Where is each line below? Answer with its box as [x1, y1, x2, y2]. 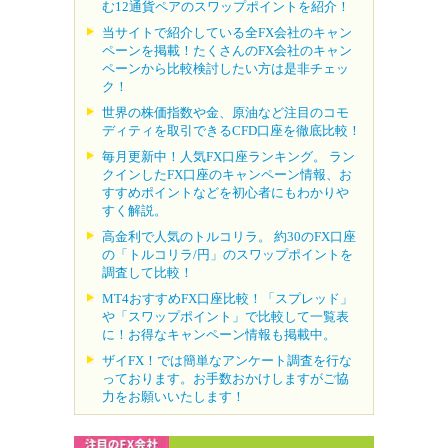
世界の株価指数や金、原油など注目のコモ [102, 104, 349, 120]
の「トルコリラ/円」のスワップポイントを [102, 246, 353, 262]
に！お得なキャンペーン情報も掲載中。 [102, 326, 336, 342]
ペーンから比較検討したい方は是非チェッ [102, 60, 349, 76]
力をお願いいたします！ [102, 388, 245, 404]
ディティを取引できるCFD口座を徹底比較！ [102, 122, 361, 138]
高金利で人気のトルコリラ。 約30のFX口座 [102, 228, 356, 244]
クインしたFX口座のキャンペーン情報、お [102, 166, 352, 182]
